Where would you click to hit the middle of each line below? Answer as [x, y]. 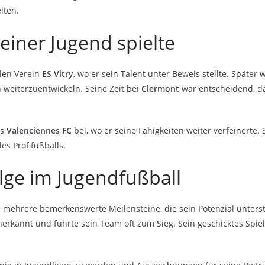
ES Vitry [58, 73]
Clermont [160, 88]
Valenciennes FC [39, 130]
